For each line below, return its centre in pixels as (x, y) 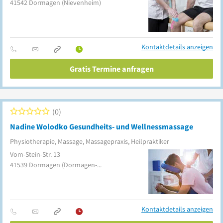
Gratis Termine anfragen (111, 69)
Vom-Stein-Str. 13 (35, 154)
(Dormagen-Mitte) (79, 165)
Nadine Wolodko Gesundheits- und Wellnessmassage (102, 126)
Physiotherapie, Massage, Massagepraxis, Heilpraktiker (90, 141)
